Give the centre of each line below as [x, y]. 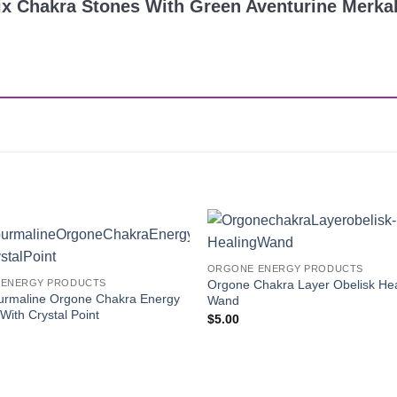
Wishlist [158, 271]
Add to [158, 258]
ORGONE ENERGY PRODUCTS [285, 269]
